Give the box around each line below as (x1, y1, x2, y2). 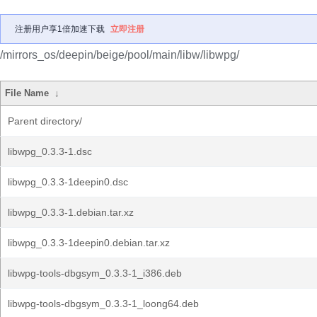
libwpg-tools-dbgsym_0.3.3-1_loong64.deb (8, 298, 199, 309)
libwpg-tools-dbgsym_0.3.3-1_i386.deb (8, 267, 182, 279)
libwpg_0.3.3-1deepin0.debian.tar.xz (8, 237, 170, 248)
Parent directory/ (8, 115, 82, 127)
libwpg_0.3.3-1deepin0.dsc (8, 176, 128, 188)
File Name (5, 88, 50, 98)
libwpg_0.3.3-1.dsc (8, 146, 92, 157)
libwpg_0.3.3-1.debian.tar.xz (8, 207, 134, 218)
